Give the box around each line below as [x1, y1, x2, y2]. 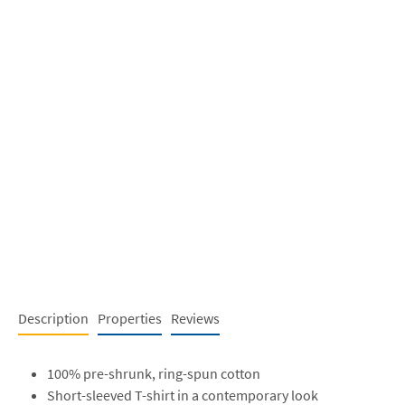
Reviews [171, 308, 220, 327]
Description [18, 308, 89, 327]
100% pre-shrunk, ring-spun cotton [47, 363, 260, 382]
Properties [98, 308, 162, 327]
